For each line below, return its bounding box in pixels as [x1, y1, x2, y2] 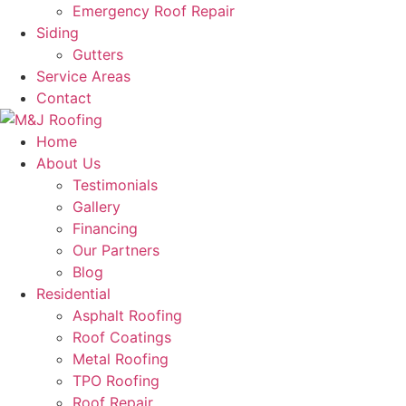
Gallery [72, 198, 121, 216]
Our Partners [72, 241, 159, 259]
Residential [36, 285, 111, 303]
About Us [36, 154, 101, 172]
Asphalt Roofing [72, 306, 182, 324]
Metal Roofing [72, 350, 169, 368]
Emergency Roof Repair [72, 2, 235, 20]
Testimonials [72, 176, 158, 194]
